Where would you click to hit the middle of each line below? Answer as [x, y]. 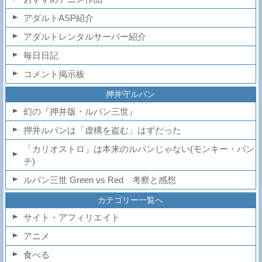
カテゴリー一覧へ [131, 200]
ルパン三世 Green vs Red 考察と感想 [99, 180]
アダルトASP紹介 [58, 18]
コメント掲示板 [54, 74]
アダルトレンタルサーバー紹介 [85, 36]
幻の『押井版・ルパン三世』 [80, 111]
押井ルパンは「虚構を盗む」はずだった [102, 130]
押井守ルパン [131, 94]
